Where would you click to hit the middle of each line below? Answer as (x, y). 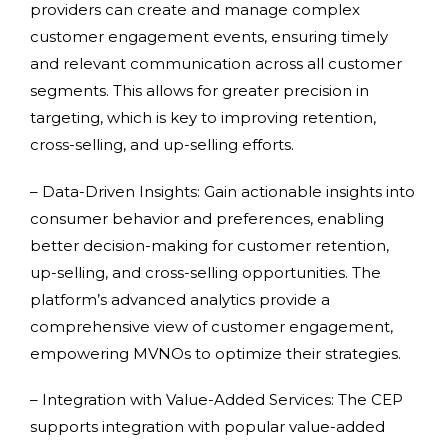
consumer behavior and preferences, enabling (207, 218)
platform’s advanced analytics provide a (180, 299)
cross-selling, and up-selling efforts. (162, 145)
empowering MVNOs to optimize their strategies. (215, 353)
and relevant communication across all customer (216, 64)
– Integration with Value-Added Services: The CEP (216, 400)
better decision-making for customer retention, (209, 245)
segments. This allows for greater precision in (199, 91)
